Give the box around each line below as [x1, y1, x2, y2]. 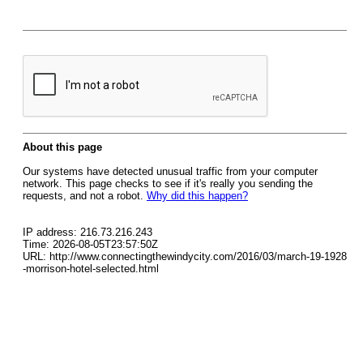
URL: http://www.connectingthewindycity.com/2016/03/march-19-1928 [23, 250, 347, 263]
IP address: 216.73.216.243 [23, 226, 152, 238]
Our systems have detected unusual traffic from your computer [23, 165, 318, 177]
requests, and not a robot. [23, 190, 147, 202]
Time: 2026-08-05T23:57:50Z [23, 238, 158, 250]
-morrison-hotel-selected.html [23, 263, 159, 275]
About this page [23, 141, 102, 153]
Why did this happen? [147, 190, 248, 202]
